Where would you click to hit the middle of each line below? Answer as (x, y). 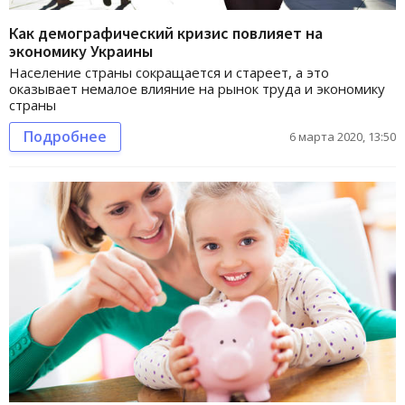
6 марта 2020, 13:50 (343, 136)
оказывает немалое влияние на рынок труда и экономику (197, 88)
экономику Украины (81, 51)
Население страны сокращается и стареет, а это (169, 72)
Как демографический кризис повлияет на (166, 33)
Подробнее (65, 136)
